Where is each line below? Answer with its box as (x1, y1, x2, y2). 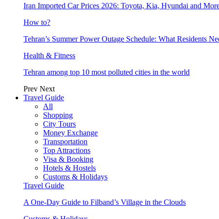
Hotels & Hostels (43, 163, 96, 172)
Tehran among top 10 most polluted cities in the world (23, 67, 190, 76)
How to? (23, 18, 50, 26)
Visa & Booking (43, 154, 93, 163)
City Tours (43, 119, 76, 128)
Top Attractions (43, 146, 90, 154)
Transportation (43, 137, 88, 146)
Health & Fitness (23, 51, 75, 60)
